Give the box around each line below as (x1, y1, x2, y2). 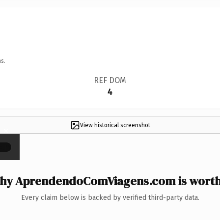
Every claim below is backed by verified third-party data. (21, 193, 199, 202)
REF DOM (93, 75, 126, 85)
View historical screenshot (80, 121, 150, 129)
